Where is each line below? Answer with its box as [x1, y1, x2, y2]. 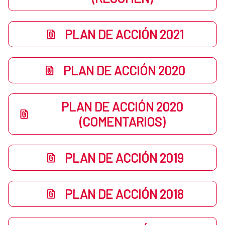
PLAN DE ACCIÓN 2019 [64, 150, 184, 166]
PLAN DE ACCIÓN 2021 [64, 27, 184, 42]
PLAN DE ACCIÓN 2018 [64, 186, 184, 202]
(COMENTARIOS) [79, 114, 166, 130]
